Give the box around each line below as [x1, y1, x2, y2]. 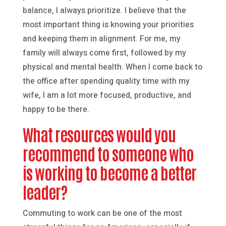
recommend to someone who [22, 142, 194, 163]
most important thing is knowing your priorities [22, 18, 194, 31]
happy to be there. [22, 103, 89, 116]
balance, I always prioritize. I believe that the [22, 4, 186, 17]
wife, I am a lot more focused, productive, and [22, 89, 191, 101]
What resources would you [22, 123, 176, 144]
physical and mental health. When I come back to [22, 61, 202, 73]
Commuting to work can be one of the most [22, 207, 182, 219]
